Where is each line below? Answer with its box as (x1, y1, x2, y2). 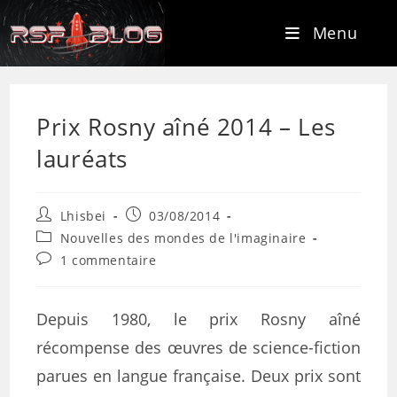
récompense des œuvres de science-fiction (36, 337, 361, 358)
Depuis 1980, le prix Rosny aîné (36, 308, 361, 330)
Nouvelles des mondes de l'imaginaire (59, 230, 307, 246)
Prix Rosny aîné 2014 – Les (36, 111, 336, 143)
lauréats (36, 143, 128, 175)
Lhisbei (59, 207, 107, 224)
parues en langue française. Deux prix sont (36, 365, 361, 386)
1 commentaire (59, 252, 157, 269)
